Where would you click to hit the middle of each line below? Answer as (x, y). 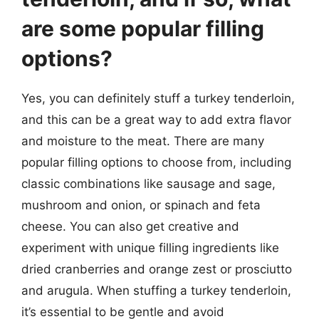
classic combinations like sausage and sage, (148, 183)
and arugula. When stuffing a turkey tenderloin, (156, 290)
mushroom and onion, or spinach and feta (141, 205)
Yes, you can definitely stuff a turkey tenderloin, (158, 98)
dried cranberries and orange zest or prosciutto (157, 269)
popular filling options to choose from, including (156, 162)
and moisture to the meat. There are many (143, 141)
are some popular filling (143, 28)
